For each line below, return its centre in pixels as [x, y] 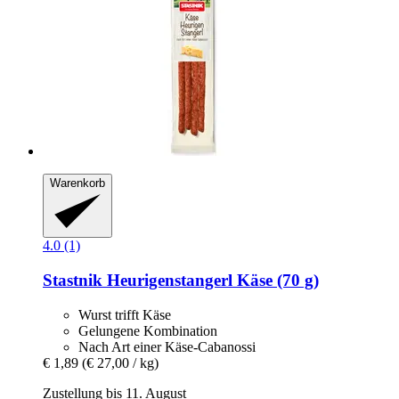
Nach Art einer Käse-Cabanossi [167, 346]
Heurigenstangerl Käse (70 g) [213, 280]
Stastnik [75, 280]
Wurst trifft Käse [125, 314]
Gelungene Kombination [148, 330]
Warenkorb [77, 183]
